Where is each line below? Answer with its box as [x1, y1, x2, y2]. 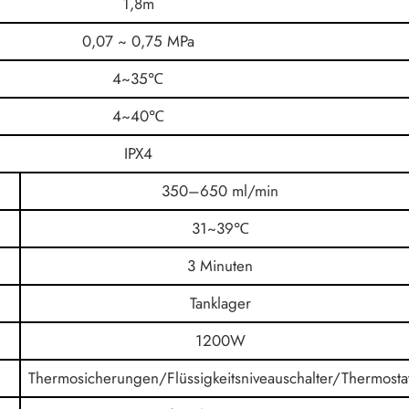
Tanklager [189, 292, 251, 314]
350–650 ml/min [162, 180, 279, 202]
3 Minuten [187, 255, 254, 277]
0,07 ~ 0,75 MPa [81, 30, 194, 52]
